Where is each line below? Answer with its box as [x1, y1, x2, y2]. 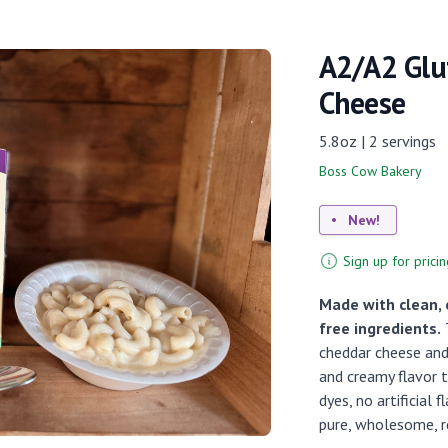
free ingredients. [318, 318, 441, 338]
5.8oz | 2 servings [318, 131, 436, 151]
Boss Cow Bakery [318, 162, 422, 180]
